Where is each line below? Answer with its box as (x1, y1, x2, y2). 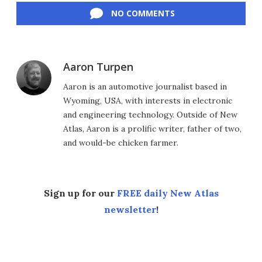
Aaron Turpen (63, 59, 133, 74)
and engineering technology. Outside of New (63, 109, 237, 120)
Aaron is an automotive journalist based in (63, 81, 227, 92)
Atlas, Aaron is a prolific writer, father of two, (63, 123, 242, 134)
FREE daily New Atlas (116, 187, 219, 199)
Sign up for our (43, 187, 117, 199)
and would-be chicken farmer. (63, 137, 178, 148)
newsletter (104, 203, 156, 215)
